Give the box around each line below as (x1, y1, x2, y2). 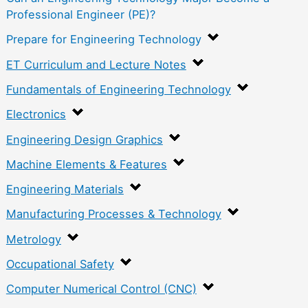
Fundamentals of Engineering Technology (5, 82, 231, 96)
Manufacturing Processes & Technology (5, 207, 221, 221)
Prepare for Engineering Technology (5, 32, 201, 47)
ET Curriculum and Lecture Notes (5, 57, 186, 71)
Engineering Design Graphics (5, 132, 163, 146)
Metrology (5, 232, 61, 246)
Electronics (5, 107, 66, 122)
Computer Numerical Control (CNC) (5, 282, 197, 296)
